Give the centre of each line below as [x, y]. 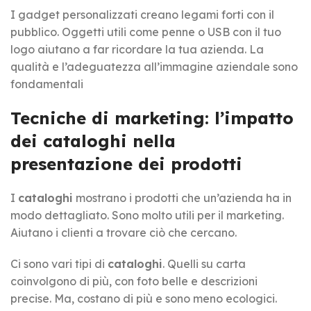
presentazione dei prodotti [126, 163]
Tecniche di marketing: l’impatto [152, 118]
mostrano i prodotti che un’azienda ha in [182, 197]
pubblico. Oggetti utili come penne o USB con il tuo [146, 32]
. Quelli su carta [204, 263]
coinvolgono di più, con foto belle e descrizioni [134, 281]
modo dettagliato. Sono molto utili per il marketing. [147, 215]
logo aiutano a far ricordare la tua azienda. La [137, 49]
